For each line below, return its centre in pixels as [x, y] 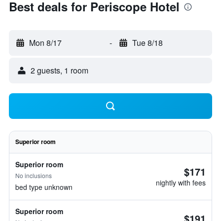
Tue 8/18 [147, 43]
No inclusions [34, 175]
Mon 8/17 [45, 43]
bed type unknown [44, 187]
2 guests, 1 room [59, 70]
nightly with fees [181, 183]
